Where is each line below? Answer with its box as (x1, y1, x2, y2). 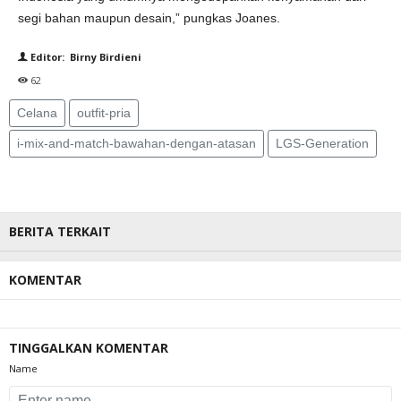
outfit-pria (77, 106, 131, 120)
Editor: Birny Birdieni (28, 50, 141, 64)
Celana (17, 106, 57, 120)
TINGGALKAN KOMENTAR (9, 339, 168, 356)
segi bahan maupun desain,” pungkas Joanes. (18, 11, 280, 25)
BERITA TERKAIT (9, 223, 111, 240)
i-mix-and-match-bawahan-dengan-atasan (17, 136, 256, 150)
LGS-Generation (276, 136, 369, 150)
